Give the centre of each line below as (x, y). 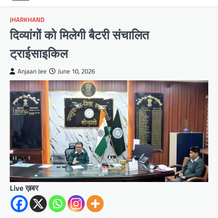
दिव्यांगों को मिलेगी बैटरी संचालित (79, 35)
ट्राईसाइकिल (39, 54)
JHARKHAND (27, 20)
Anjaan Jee (32, 72)
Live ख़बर (24, 188)
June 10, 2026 (76, 72)
